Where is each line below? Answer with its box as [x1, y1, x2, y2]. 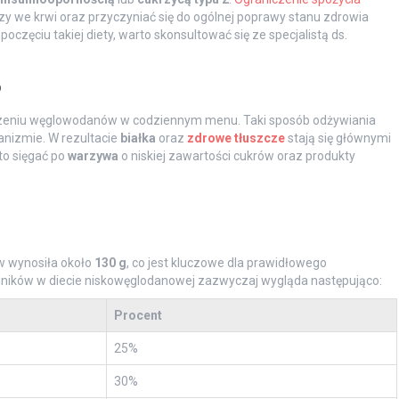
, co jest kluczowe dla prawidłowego [126, 255, 327, 270]
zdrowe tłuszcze [186, 130, 285, 145]
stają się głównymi [284, 130, 391, 145]
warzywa [67, 148, 118, 163]
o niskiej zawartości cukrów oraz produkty [118, 148, 355, 163]
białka [119, 130, 156, 145]
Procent [113, 307, 162, 322]
